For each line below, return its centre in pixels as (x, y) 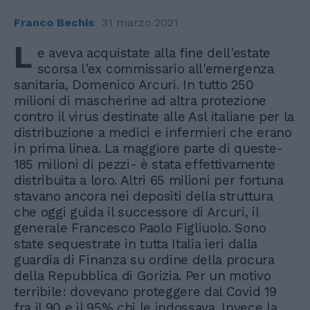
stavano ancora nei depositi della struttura (144, 196)
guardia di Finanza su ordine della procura (144, 259)
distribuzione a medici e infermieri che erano (153, 132)
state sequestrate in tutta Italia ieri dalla (136, 244)
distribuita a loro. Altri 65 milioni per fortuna (149, 180)
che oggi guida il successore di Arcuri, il (136, 212)
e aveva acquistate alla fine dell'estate (154, 53)
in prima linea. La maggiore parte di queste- (148, 148)
